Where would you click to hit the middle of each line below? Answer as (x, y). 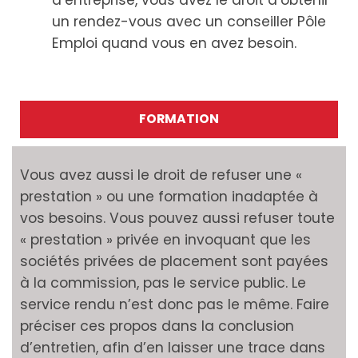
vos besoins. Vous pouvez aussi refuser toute (177, 219)
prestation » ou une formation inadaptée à (169, 197)
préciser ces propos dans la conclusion (157, 326)
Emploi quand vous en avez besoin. (174, 44)
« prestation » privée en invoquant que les (165, 240)
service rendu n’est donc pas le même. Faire (175, 305)
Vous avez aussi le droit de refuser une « (161, 175)
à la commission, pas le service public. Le (163, 283)
